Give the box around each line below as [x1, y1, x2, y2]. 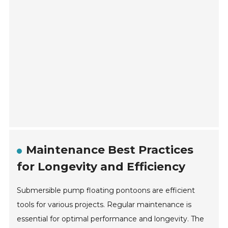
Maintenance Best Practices [26, 143, 194, 157]
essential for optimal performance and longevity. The [17, 214, 205, 224]
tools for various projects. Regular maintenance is [17, 200, 192, 210]
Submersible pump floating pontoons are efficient [17, 186, 195, 195]
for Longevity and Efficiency [17, 160, 186, 174]
